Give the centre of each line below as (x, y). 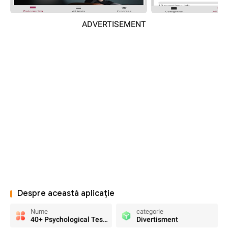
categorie (150, 211)
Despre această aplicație (66, 193)
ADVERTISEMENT (114, 24)
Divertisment (157, 219)
